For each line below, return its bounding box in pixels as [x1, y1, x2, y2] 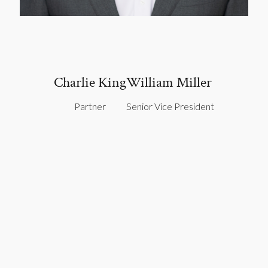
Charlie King [54, 72, 126, 92]
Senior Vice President [126, 100, 214, 112]
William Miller [126, 72, 212, 92]
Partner [74, 100, 106, 112]
